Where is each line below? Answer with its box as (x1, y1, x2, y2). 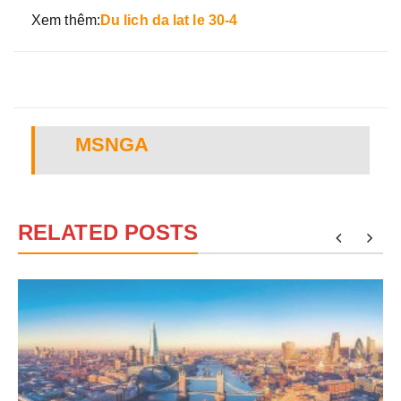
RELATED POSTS (18, 220, 199, 244)
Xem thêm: (31, 13, 100, 28)
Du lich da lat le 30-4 (99, 13, 238, 28)
